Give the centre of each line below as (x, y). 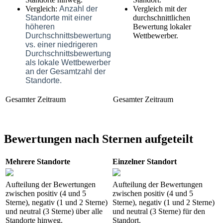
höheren (40, 27)
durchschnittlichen (162, 18)
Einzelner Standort (145, 162)
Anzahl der (78, 9)
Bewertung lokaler (162, 27)
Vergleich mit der (160, 9)
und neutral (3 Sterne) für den (159, 212)
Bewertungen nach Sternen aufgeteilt (99, 139)
